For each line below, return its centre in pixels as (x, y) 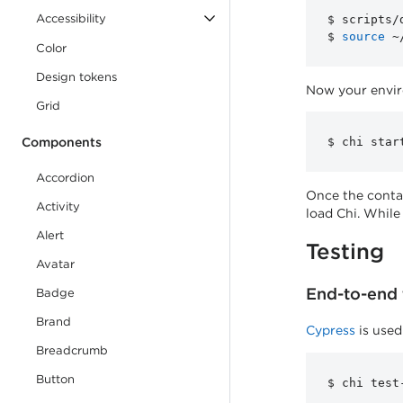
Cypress (331, 330)
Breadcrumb (72, 350)
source (363, 36)
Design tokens (76, 77)
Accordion (65, 178)
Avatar (55, 264)
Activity (58, 206)
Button (55, 379)
